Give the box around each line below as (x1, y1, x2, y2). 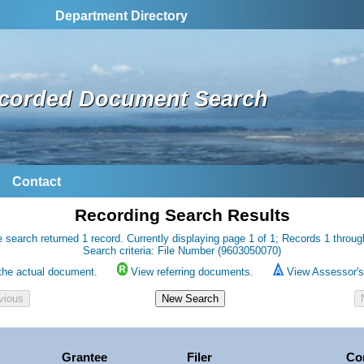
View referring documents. (130, 266, 253, 279)
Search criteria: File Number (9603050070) (83, 245, 281, 258)
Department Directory (55, 9, 188, 23)
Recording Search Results (74, 206, 290, 226)
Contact (12, 175, 61, 189)
